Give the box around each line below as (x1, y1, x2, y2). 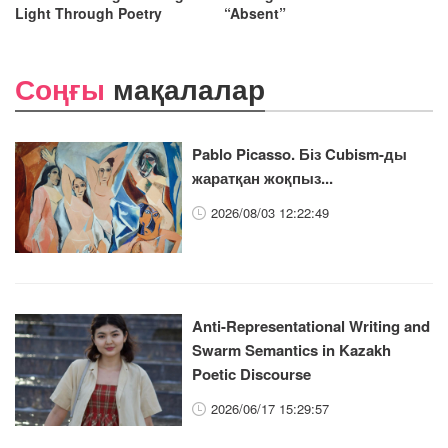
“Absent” (224, 2, 286, 23)
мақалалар (113, 67, 265, 109)
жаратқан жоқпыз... (192, 166, 334, 189)
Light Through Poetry (15, 2, 162, 23)
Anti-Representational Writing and (192, 315, 431, 338)
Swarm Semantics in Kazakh (192, 339, 392, 362)
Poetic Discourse (192, 363, 312, 386)
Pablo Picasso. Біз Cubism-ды (192, 142, 408, 165)
